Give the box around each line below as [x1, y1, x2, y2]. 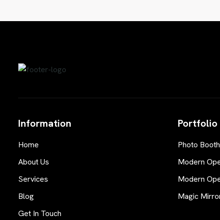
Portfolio [178, 116, 218, 130]
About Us [18, 156, 49, 167]
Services [18, 173, 48, 184]
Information [18, 116, 71, 130]
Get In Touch [18, 208, 61, 219]
